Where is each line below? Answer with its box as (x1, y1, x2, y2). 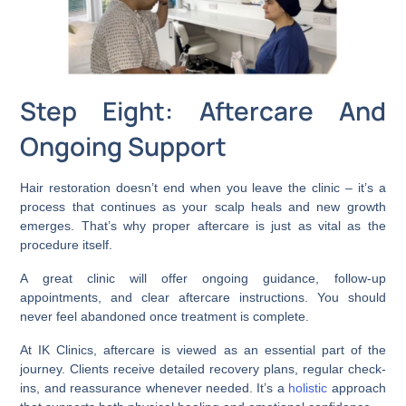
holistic (288, 380, 328, 395)
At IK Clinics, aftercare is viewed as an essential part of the (20, 342, 386, 357)
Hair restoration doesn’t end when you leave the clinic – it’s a (20, 179, 386, 195)
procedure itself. (20, 237, 113, 252)
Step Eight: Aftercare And (20, 92, 386, 128)
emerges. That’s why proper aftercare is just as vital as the (20, 217, 386, 233)
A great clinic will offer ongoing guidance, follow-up (20, 270, 386, 285)
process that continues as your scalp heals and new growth (20, 198, 386, 214)
